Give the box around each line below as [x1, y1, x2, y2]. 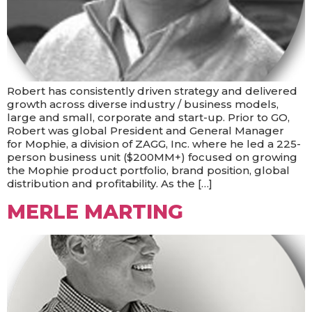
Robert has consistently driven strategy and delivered [7, 84, 297, 98]
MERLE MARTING [7, 199, 183, 224]
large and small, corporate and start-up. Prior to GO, [7, 111, 290, 125]
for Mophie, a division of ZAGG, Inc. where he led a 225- [7, 137, 301, 151]
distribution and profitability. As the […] [7, 177, 212, 191]
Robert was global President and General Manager [7, 124, 284, 138]
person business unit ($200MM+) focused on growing [7, 150, 297, 164]
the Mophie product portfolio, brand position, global [7, 164, 290, 178]
